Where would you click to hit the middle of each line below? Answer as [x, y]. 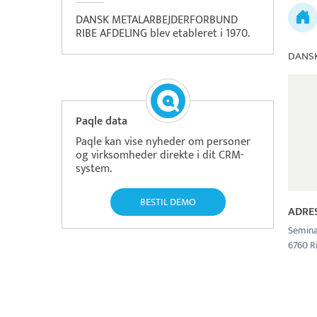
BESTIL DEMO [168, 202]
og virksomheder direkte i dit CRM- [160, 155]
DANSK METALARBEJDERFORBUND [157, 20]
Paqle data [102, 121]
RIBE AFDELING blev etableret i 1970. [163, 34]
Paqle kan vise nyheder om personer [163, 142]
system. [94, 169]
